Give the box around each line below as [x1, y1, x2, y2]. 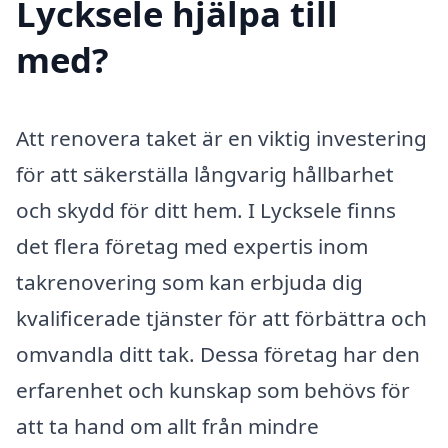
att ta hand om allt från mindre [16, 411, 319, 440]
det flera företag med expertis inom [16, 231, 368, 260]
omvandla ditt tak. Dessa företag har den [16, 339, 420, 368]
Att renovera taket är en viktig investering [16, 123, 427, 152]
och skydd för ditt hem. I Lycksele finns [16, 195, 396, 224]
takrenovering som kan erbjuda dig [16, 267, 363, 296]
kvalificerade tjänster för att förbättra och [16, 303, 427, 332]
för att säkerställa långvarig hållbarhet [16, 159, 394, 188]
